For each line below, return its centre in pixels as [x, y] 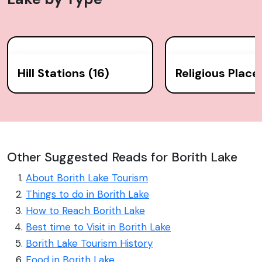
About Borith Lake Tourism [87, 178]
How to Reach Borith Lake [85, 211]
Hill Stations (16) [63, 73]
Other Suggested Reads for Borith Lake [122, 157]
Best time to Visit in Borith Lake [98, 227]
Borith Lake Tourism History [89, 244]
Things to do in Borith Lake [87, 194]
